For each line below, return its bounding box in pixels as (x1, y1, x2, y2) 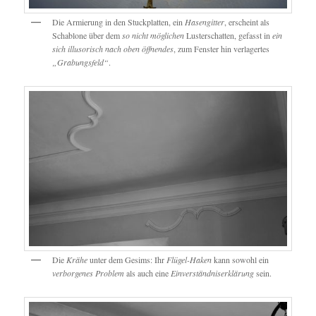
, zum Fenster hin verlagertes (174, 42, 270, 54)
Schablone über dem (52, 29, 123, 41)
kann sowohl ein (212, 253, 269, 265)
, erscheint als (224, 16, 270, 28)
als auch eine (124, 267, 171, 279)
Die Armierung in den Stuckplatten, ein (52, 16, 186, 28)
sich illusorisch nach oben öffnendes (52, 42, 174, 54)
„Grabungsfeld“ (52, 56, 109, 68)
